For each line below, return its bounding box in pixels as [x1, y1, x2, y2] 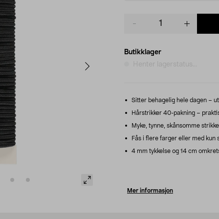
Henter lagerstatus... [133, 61, 197, 68]
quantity [124, 24, 151, 31]
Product [124, 14, 150, 22]
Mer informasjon [127, 187, 173, 194]
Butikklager [124, 48, 161, 56]
